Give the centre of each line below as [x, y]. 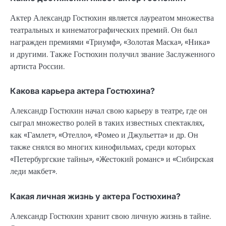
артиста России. [37, 67]
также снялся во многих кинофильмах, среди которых [103, 147]
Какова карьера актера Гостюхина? [82, 91]
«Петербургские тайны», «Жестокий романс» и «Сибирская [112, 159]
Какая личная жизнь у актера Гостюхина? [95, 196]
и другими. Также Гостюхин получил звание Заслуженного [112, 54]
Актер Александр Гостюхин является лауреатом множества [112, 18]
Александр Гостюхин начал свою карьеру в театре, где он [109, 111]
